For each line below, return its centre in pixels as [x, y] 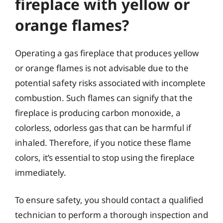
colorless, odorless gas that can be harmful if [103, 127]
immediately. [41, 172]
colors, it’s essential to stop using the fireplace [105, 157]
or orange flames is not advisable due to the [102, 68]
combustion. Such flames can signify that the [104, 98]
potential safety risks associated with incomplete [110, 83]
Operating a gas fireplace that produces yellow [107, 53]
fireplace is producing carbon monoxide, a [98, 112]
